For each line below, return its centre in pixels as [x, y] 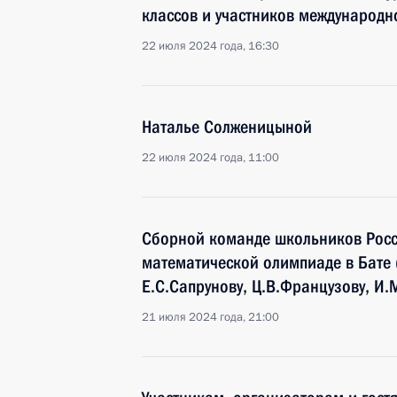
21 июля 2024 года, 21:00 [210, 317]
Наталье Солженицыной [227, 127]
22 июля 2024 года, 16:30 [210, 46]
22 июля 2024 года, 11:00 [210, 158]
